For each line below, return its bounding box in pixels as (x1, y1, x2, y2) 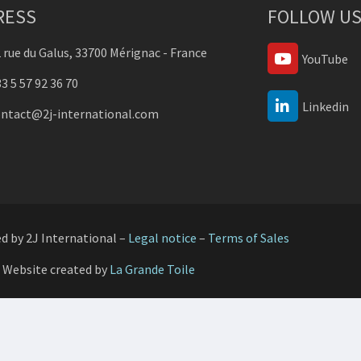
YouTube (301, 50, 348, 67)
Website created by (2, 260, 110, 277)
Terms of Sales (208, 230, 289, 247)
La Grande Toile (109, 260, 195, 277)
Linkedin (301, 98, 349, 114)
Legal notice (128, 230, 197, 247)
